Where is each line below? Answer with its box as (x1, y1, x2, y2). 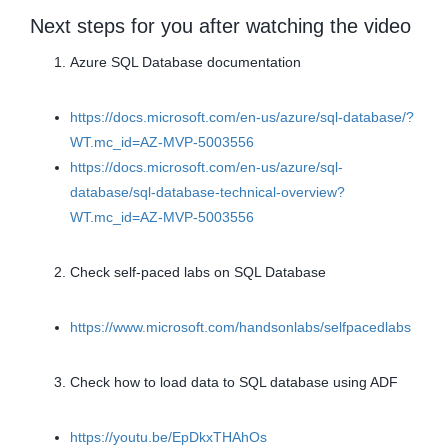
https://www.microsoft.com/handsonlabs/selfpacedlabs (70, 319, 411, 336)
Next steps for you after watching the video (30, 15, 411, 38)
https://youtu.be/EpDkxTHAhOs (70, 429, 267, 446)
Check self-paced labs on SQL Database (70, 264, 326, 281)
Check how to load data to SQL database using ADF (70, 374, 398, 391)
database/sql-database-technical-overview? (70, 184, 345, 201)
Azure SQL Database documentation (70, 54, 301, 71)
